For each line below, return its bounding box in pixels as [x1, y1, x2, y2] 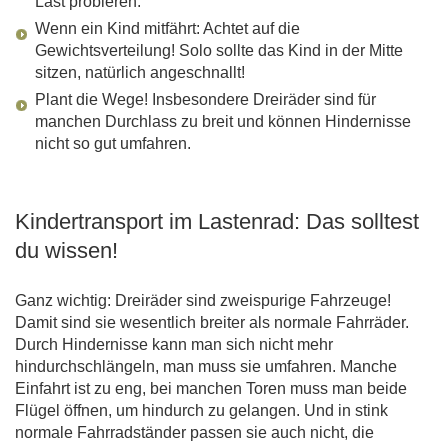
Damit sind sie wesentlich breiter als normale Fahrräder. [15, 314, 409, 332]
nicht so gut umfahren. [35, 135, 191, 153]
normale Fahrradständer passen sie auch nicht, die [15, 424, 374, 442]
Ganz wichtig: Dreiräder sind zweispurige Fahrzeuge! [15, 292, 391, 310]
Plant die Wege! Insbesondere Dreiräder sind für [35, 91, 376, 109]
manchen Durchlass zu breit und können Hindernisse [35, 113, 411, 131]
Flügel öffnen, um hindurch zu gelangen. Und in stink [15, 402, 388, 420]
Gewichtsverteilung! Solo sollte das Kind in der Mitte [35, 42, 403, 60]
